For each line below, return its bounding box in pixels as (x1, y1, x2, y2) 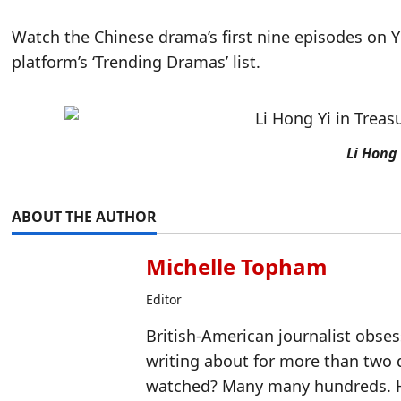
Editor (146, 290, 183, 308)
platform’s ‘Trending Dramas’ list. (12, 50, 261, 73)
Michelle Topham (146, 251, 328, 281)
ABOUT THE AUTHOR (12, 206, 158, 226)
